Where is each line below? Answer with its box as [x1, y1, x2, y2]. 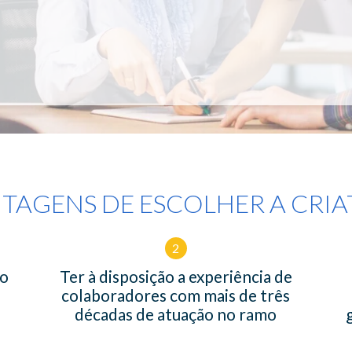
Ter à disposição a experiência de [59, 266, 292, 286]
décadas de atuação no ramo [75, 303, 277, 324]
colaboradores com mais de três [61, 284, 291, 305]
